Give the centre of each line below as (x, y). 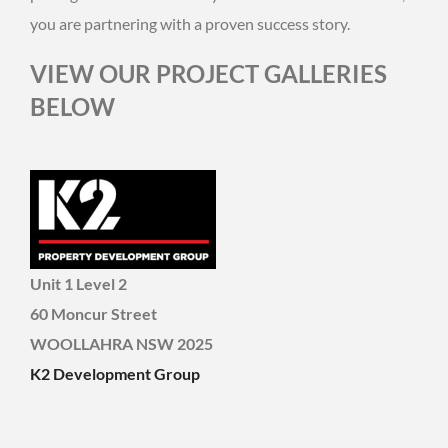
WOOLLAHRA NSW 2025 (121, 344)
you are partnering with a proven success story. (190, 23)
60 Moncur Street (93, 314)
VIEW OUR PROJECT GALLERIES (208, 73)
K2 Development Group (115, 374)
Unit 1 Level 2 (78, 284)
